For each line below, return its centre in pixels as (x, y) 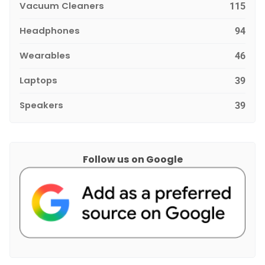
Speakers (41, 105)
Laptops (38, 80)
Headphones (50, 30)
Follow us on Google (132, 159)
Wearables (45, 55)
